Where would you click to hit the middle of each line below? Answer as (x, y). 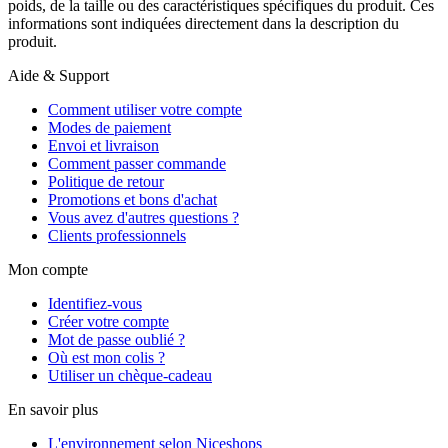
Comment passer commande (137, 163)
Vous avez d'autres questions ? (143, 217)
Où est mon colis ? (106, 357)
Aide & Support (58, 75)
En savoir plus (53, 409)
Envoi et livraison (103, 145)
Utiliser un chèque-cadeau (130, 375)
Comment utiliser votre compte (145, 109)
